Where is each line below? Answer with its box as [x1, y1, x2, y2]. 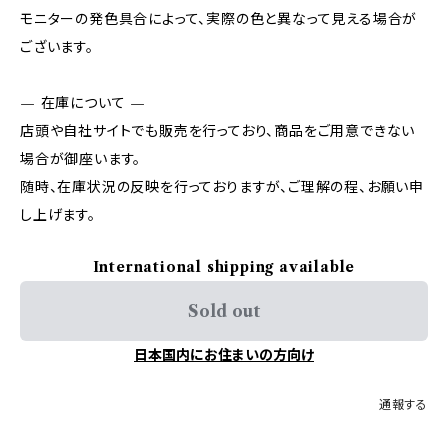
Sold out [188, 301, 260, 321]
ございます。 [20, 38, 94, 56]
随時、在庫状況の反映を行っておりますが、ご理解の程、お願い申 [20, 178, 424, 196]
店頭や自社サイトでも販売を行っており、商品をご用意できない [20, 122, 416, 140]
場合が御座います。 [20, 150, 142, 168]
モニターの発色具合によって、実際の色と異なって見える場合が [20, 10, 418, 28]
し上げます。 [20, 206, 96, 224]
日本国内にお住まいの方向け [134, 346, 314, 364]
